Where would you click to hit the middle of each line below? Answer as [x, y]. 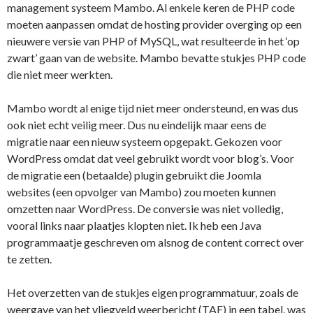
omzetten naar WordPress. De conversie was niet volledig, [145, 209]
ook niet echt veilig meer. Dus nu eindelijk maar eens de [137, 125]
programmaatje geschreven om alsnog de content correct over [155, 242]
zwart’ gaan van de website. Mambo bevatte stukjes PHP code [156, 58]
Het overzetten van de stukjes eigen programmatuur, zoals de [153, 293]
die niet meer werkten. [60, 75]
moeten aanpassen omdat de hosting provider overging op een [154, 24]
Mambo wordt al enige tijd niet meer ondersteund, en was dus [153, 108]
